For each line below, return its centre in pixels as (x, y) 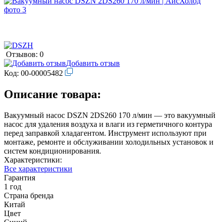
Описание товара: (53, 94)
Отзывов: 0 (25, 54)
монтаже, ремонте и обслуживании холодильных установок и (109, 142)
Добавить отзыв (93, 63)
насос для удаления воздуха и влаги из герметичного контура (108, 124)
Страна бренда (29, 195)
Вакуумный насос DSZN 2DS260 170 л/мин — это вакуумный (110, 115)
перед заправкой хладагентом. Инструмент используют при (105, 133)
